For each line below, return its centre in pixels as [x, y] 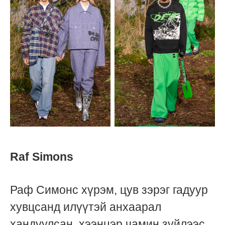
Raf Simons [42, 157]
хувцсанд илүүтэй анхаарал [86, 207]
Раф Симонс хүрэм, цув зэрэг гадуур [109, 190]
